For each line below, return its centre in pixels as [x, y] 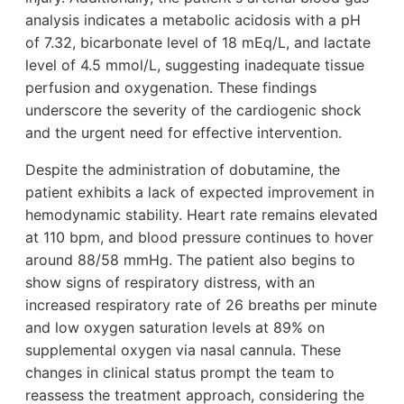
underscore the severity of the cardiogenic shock [193, 110]
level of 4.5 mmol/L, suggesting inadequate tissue [195, 65]
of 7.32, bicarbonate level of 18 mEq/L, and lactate [198, 43]
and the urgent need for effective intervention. [184, 133]
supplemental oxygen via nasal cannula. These [183, 350]
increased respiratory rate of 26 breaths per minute [201, 305]
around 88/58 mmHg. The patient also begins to [190, 260]
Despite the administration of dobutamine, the [183, 170]
